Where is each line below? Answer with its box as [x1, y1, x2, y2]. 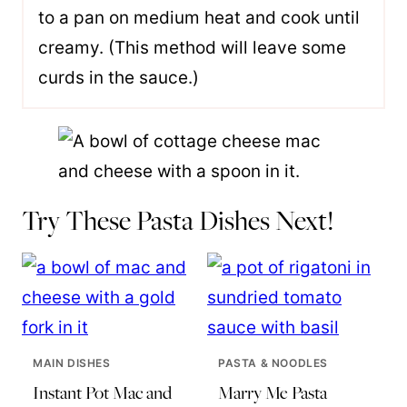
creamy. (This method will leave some [38, 37, 346, 58]
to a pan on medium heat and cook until [38, 7, 360, 28]
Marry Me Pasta [218, 381, 327, 404]
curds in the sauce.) [38, 67, 199, 88]
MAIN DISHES [33, 356, 111, 370]
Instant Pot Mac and [33, 381, 172, 404]
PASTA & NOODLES [218, 356, 328, 370]
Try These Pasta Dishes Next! [22, 202, 334, 239]
